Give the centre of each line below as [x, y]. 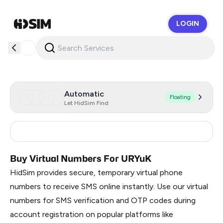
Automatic [84, 94]
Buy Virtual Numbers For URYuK [81, 159]
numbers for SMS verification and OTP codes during [103, 200]
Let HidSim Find [86, 103]
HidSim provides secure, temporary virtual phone [96, 172]
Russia [45, 135]
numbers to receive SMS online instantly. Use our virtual [109, 186]
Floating [180, 97]
